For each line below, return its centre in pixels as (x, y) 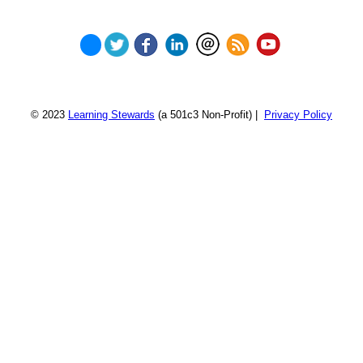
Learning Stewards (111, 115)
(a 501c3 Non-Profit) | (209, 115)
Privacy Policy (298, 115)
